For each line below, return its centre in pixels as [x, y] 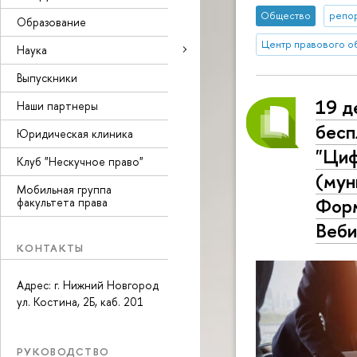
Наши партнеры [57, 105]
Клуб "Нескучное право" [80, 161]
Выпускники [47, 77]
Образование [51, 22]
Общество [286, 16]
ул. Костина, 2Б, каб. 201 [80, 302]
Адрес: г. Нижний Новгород [88, 285]
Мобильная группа [64, 189]
